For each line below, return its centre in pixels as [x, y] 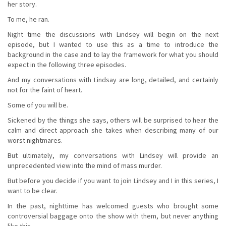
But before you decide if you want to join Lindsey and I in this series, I [113, 180]
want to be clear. [33, 190]
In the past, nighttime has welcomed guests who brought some [113, 206]
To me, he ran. [29, 19]
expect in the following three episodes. [67, 64]
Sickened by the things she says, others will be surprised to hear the [113, 120]
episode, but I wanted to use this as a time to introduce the [113, 44]
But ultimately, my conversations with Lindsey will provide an [113, 155]
